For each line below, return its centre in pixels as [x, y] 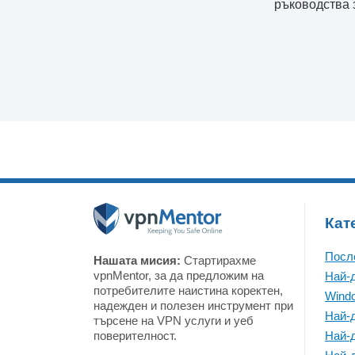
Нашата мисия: [137, 260]
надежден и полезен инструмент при [193, 305]
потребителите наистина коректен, [188, 290]
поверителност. [135, 336]
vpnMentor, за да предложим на [179, 275]
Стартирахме [218, 260]
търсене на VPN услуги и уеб [174, 321]
